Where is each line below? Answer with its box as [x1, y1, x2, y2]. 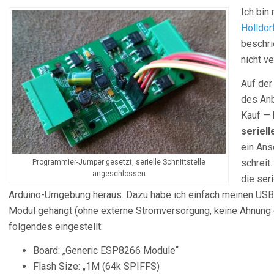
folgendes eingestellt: [9, 221, 103, 232]
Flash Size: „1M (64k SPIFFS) [33, 261, 160, 272]
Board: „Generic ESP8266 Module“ [33, 245, 179, 256]
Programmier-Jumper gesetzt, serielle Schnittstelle [32, 158, 206, 166]
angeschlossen [92, 169, 146, 178]
